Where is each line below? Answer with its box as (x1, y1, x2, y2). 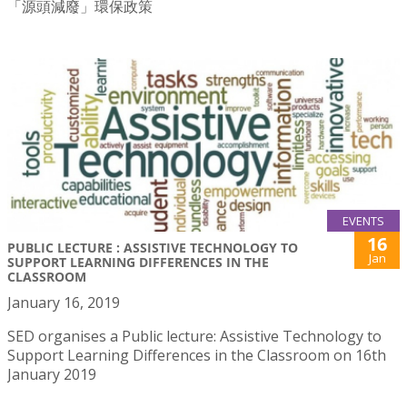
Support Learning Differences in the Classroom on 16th (7, 345, 386, 365)
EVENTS (342, 213, 384, 229)
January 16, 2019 (7, 293, 120, 313)
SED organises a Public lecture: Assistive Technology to (7, 326, 382, 346)
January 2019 (7, 364, 96, 384)
